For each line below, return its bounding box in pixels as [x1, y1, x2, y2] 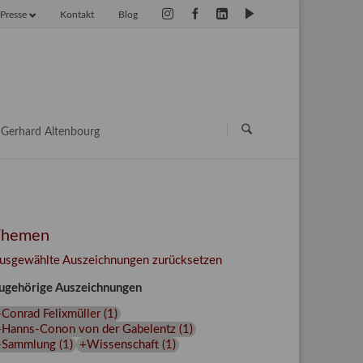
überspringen [115, 116, 194, 129]
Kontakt [60, 10, 95, 20]
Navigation [115, 96, 181, 109]
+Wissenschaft [79, 338, 159, 351]
